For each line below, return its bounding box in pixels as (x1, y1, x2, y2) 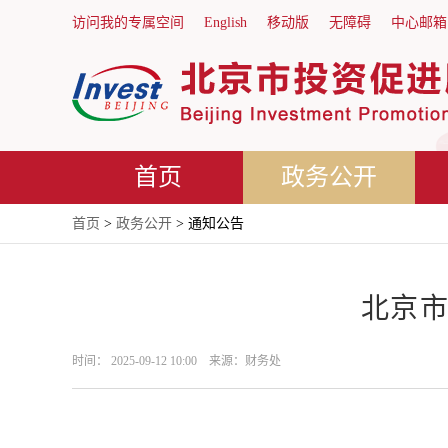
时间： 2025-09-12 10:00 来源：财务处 (72, 354, 281, 368)
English (204, 15, 247, 30)
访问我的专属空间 (72, 15, 184, 30)
